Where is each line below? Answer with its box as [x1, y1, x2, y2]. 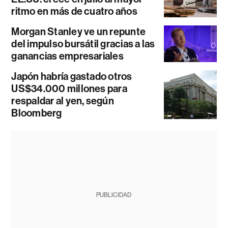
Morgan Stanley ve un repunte [11, 25, 146, 38]
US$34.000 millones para [11, 82, 127, 95]
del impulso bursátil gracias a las [11, 37, 155, 50]
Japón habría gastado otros [11, 70, 132, 82]
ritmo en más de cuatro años [11, 5, 137, 17]
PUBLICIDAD [96, 191, 132, 198]
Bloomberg [11, 106, 62, 119]
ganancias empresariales [11, 49, 124, 62]
